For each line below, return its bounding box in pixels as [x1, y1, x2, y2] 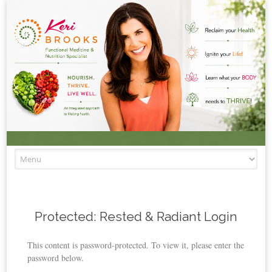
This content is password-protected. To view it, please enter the [27, 239, 245, 251]
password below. [27, 251, 84, 263]
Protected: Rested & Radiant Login [35, 208, 237, 224]
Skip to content [135, 149, 188, 161]
